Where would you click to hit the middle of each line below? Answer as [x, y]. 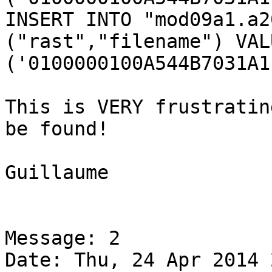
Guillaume [57, 173]
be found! [57, 129]
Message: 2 [63, 238]
